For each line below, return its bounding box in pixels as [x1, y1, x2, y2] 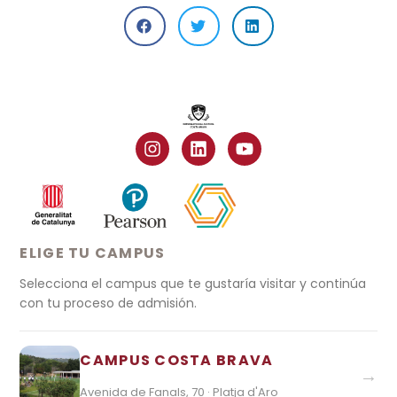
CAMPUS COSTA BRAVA [80, 350, 274, 371]
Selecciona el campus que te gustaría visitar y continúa [19, 274, 367, 292]
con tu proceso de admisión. [19, 293, 198, 312]
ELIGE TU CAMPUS [19, 242, 166, 263]
